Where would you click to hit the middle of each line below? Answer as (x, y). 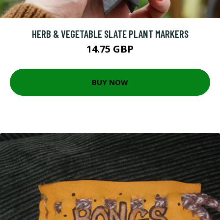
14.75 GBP (110, 49)
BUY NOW (110, 82)
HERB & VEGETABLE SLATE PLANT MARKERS (110, 33)
